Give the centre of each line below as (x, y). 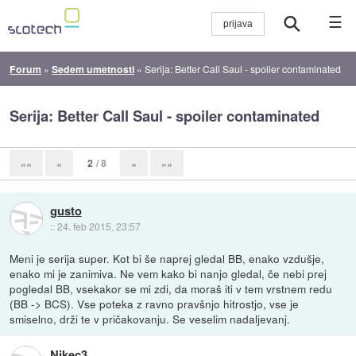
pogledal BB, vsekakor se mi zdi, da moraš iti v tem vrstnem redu (171, 288)
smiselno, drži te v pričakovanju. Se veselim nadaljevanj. (150, 318)
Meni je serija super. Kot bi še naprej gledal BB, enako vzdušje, (167, 258)
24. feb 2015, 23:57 (99, 226)
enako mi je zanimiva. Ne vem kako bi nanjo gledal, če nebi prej (168, 273)
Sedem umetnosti (93, 69)
